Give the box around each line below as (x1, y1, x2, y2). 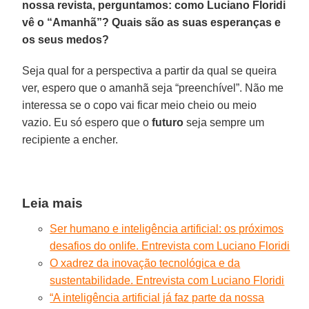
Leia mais (22, 195, 83, 210)
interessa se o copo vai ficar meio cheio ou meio (22, 99, 257, 111)
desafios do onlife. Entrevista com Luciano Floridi (50, 239, 290, 252)
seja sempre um (183, 116, 265, 128)
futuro (152, 116, 184, 128)
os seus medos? (22, 33, 110, 46)
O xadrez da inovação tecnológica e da (50, 257, 241, 269)
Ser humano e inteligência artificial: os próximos (50, 222, 284, 235)
